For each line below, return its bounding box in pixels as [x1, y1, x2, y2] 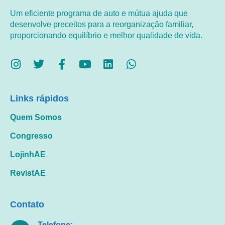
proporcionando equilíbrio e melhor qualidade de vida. [10, 31, 202, 40]
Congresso [10, 131, 53, 140]
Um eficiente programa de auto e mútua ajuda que [10, 9, 188, 18]
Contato [10, 199, 44, 209]
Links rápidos [10, 93, 69, 103]
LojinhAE [10, 150, 46, 159]
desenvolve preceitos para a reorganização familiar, [10, 20, 193, 29]
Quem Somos [10, 113, 62, 122]
